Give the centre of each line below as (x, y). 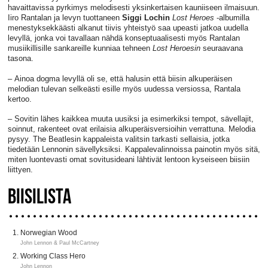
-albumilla (232, 18)
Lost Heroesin (176, 48)
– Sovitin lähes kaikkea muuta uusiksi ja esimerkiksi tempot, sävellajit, (130, 119)
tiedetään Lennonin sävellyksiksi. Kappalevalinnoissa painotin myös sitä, (134, 150)
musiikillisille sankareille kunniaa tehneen (80, 48)
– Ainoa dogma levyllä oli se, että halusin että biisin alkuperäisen (120, 78)
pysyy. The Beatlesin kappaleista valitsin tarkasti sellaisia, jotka (118, 139)
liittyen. (20, 170)
